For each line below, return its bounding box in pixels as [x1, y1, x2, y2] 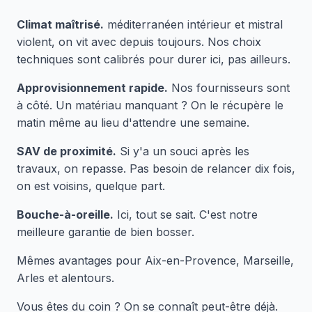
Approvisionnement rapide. [17, 81, 168, 95]
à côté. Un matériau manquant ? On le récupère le [17, 98, 283, 112]
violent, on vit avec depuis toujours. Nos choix [17, 35, 261, 49]
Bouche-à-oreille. [17, 208, 114, 221]
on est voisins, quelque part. [17, 179, 165, 193]
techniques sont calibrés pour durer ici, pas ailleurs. [17, 52, 290, 66]
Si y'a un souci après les [116, 144, 249, 158]
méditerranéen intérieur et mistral [104, 17, 283, 31]
